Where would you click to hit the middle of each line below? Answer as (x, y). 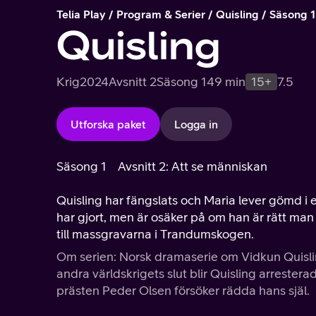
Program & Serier (161, 14)
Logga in (196, 124)
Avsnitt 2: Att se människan (193, 166)
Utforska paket (108, 124)
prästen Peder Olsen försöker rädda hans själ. (183, 290)
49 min (226, 81)
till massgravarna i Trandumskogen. (155, 234)
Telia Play (81, 14)
